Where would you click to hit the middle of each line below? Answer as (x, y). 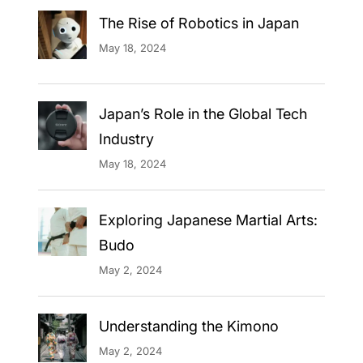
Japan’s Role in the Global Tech (203, 113)
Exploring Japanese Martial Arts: (208, 220)
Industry (126, 139)
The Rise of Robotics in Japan (199, 23)
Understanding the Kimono (188, 326)
